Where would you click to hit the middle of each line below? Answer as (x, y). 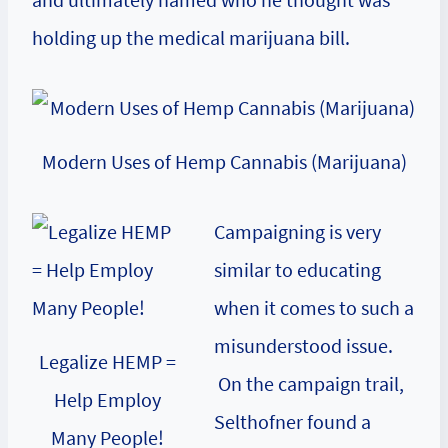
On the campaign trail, (309, 384)
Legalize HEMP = (107, 362)
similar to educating (297, 270)
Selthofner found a (292, 422)
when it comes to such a (314, 308)
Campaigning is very (297, 232)
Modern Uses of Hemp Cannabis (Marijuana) (224, 162)
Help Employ (107, 400)
